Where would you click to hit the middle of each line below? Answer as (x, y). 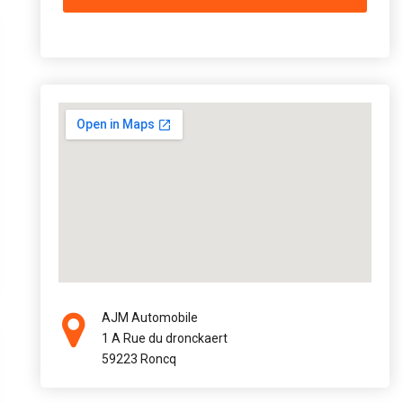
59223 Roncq (139, 359)
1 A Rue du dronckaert (165, 338)
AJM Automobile (150, 318)
